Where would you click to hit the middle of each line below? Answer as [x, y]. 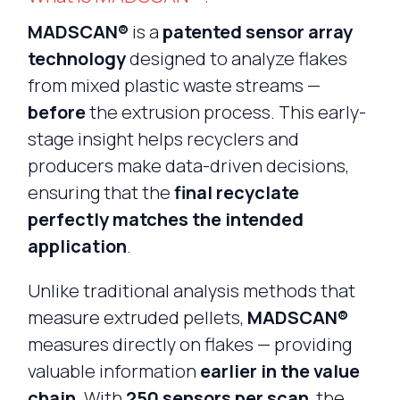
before [56, 112]
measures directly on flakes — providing [189, 344]
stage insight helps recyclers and [163, 138]
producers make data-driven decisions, [188, 165]
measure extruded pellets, [137, 317]
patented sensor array [257, 31]
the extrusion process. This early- [225, 112]
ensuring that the [100, 192]
